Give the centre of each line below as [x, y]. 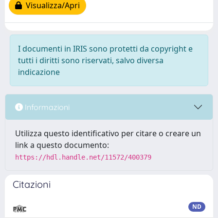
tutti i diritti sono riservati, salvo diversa [91, 60]
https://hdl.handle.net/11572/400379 [83, 157]
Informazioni [46, 107]
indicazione [39, 72]
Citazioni [32, 184]
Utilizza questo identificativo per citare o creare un [108, 133]
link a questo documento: [62, 145]
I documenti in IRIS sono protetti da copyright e [105, 49]
